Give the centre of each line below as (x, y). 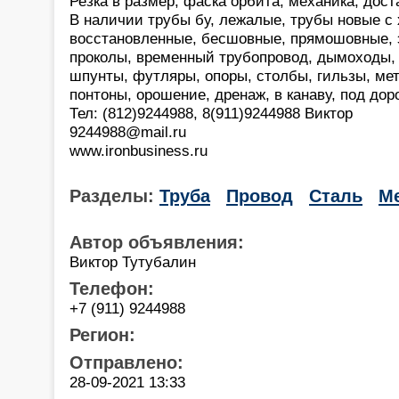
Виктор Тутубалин (133, 261)
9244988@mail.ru (128, 131)
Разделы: (114, 195)
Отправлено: (126, 362)
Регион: (102, 334)
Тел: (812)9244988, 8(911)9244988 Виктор (211, 113)
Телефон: (112, 288)
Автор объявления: (157, 242)
